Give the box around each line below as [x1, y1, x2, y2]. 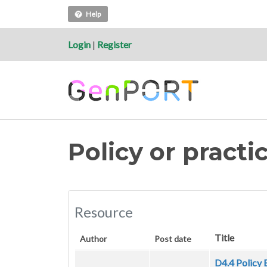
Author [80, 234, 107, 244]
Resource [74, 203, 133, 221]
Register [97, 38, 132, 50]
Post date [154, 234, 191, 244]
